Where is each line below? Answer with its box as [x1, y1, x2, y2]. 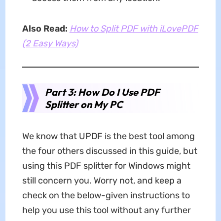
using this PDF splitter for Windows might [22, 160, 190, 171]
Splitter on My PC [44, 98, 123, 110]
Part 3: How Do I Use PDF [44, 85, 160, 98]
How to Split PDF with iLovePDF [69, 23, 198, 34]
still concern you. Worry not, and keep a [22, 175, 182, 186]
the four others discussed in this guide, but [22, 145, 197, 156]
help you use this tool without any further [22, 204, 191, 216]
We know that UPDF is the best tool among [22, 130, 195, 142]
